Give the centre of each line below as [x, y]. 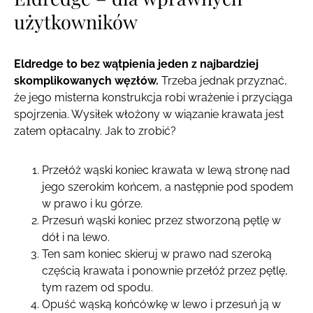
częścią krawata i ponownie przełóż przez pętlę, [165, 270]
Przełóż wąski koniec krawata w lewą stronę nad [166, 170]
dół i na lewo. [76, 237]
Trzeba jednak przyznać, [223, 80]
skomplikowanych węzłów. [86, 80]
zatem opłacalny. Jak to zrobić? [95, 131]
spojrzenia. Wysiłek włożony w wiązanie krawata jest [149, 114]
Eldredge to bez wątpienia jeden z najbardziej [136, 64]
